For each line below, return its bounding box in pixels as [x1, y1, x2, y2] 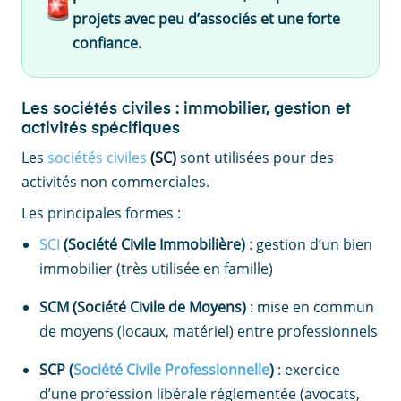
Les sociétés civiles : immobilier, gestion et [21, 100, 351, 117]
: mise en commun [246, 296, 374, 317]
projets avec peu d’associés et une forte [73, 8, 340, 29]
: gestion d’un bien [245, 234, 372, 254]
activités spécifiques [21, 120, 180, 137]
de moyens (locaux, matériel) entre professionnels [39, 320, 378, 341]
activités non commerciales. [21, 171, 209, 192]
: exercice [274, 359, 340, 380]
